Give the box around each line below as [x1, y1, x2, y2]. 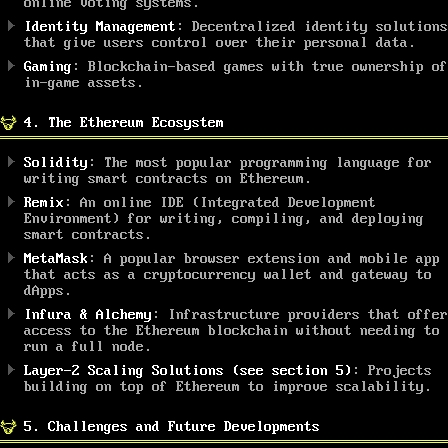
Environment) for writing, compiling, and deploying [24, 210, 424, 227]
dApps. [24, 282, 72, 299]
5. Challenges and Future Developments [24, 418, 320, 435]
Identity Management [24, 18, 176, 35]
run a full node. [24, 338, 152, 355]
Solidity [24, 154, 88, 171]
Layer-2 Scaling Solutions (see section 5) [24, 362, 352, 379]
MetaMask [24, 250, 88, 267]
